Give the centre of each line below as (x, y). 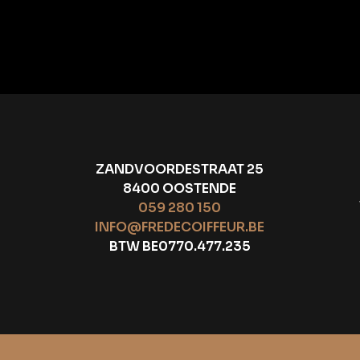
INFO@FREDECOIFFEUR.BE (180, 227)
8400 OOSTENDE (180, 188)
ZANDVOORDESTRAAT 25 (180, 169)
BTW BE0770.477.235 (180, 246)
